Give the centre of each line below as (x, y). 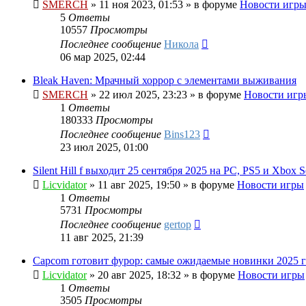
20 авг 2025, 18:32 (139, 275)
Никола (181, 44)
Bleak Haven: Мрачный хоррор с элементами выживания (165, 81)
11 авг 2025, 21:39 (102, 238)
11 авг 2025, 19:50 (139, 185)
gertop (178, 225)
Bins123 (182, 135)
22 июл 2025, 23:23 (143, 95)
